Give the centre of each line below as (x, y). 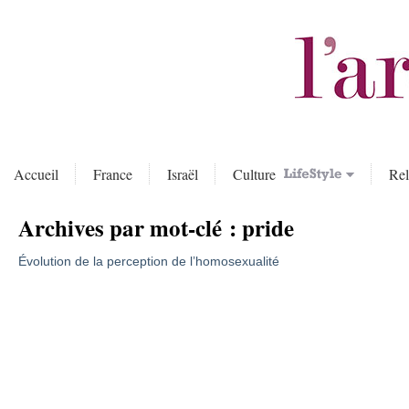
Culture (257, 174)
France (113, 174)
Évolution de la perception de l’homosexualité (148, 261)
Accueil (36, 174)
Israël (183, 174)
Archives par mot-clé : (130, 228)
